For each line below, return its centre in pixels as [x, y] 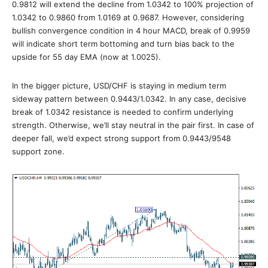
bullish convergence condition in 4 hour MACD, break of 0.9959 [131, 31]
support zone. [38, 151]
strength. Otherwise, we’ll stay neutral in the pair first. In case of [133, 125]
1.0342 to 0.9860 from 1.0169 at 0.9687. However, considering [128, 17]
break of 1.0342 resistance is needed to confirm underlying [123, 112]
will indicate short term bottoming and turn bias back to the [123, 44]
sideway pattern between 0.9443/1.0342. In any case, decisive [129, 99]
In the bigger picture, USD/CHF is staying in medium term [119, 86]
